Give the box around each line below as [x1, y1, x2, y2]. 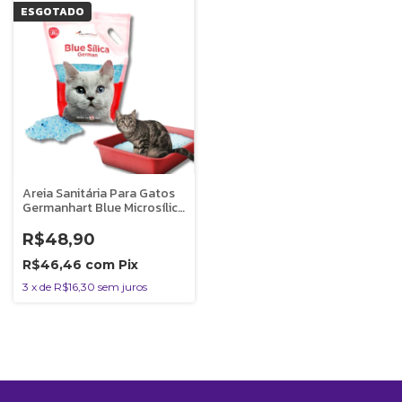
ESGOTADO [21, 4, 84, 20]
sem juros [98, 279, 147, 293]
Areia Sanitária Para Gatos [22, 183, 175, 203]
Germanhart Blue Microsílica [22, 197, 185, 217]
